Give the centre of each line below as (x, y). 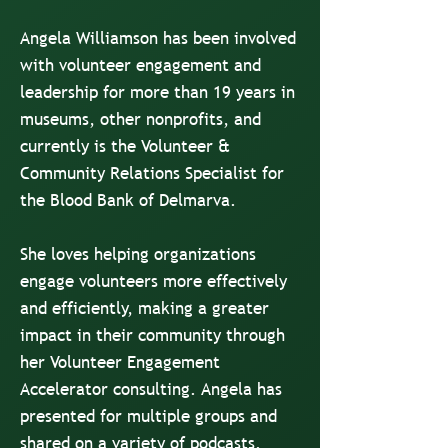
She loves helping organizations (138, 254)
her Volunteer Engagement (120, 362)
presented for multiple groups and (148, 416)
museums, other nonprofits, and (140, 119)
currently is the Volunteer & (125, 146)
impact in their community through (152, 335)
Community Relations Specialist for (152, 173)
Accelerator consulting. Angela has (151, 389)
